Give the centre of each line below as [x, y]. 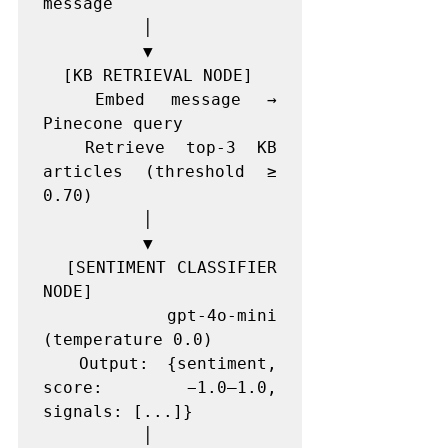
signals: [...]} [118, 411]
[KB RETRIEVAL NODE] [53, 75]
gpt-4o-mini [105, 315]
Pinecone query [113, 123]
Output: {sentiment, [61, 363]
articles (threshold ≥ [160, 171]
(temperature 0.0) [128, 339]
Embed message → [69, 99]
